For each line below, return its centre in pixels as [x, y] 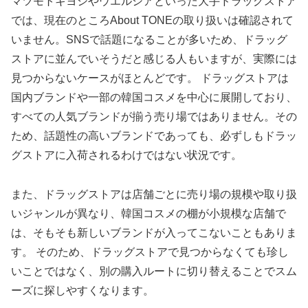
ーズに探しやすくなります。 [82, 290]
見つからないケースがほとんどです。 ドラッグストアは [150, 78]
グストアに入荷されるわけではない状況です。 [126, 155]
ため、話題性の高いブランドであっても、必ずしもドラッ [154, 135]
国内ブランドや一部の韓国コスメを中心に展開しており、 [154, 97]
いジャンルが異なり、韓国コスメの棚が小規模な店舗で [148, 213]
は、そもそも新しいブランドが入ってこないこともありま [154, 232]
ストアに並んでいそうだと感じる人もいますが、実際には [154, 58]
